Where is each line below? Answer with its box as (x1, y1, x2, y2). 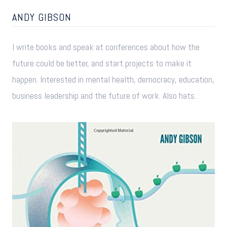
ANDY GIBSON (12, 10, 71, 24)
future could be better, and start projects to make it (12, 57, 192, 69)
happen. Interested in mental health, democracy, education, (12, 73, 214, 86)
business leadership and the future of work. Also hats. (12, 90, 196, 102)
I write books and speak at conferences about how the (12, 41, 200, 53)
